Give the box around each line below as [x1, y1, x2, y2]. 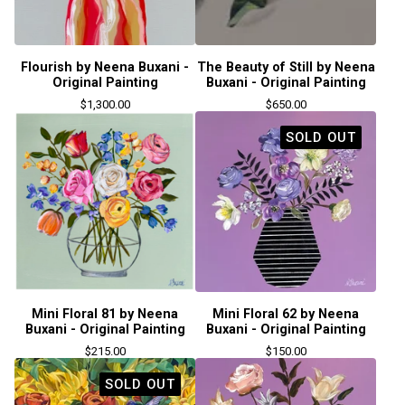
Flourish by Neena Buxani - [21, 60, 189, 75]
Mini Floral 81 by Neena [32, 306, 178, 322]
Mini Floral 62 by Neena [212, 306, 359, 322]
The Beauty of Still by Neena [196, 60, 375, 75]
